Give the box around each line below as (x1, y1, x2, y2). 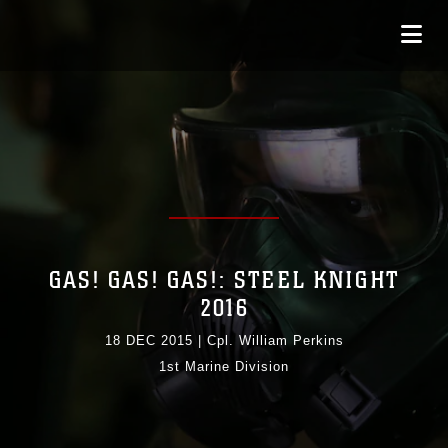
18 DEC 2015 (104, 333, 193, 349)
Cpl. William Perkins (206, 333, 344, 349)
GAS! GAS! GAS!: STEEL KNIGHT (48, 266, 400, 296)
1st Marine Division (159, 359, 289, 375)
